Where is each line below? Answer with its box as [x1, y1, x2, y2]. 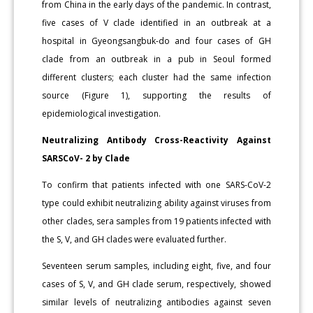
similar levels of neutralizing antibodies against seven [42, 296, 271, 308]
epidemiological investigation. [42, 107, 161, 119]
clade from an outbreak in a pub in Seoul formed [42, 52, 271, 65]
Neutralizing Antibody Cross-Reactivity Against [42, 133, 271, 146]
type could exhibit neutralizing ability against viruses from [42, 196, 271, 209]
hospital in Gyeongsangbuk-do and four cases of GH [42, 34, 271, 47]
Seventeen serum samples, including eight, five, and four [42, 259, 271, 272]
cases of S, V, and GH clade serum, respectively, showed [42, 277, 271, 290]
